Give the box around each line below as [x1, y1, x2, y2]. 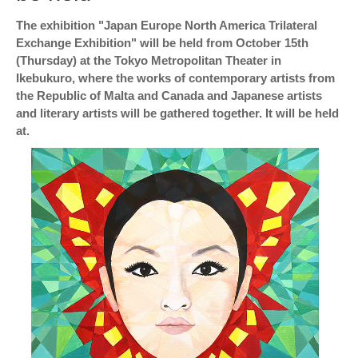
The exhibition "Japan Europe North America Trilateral [16, 18, 317, 33]
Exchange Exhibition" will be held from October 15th [16, 36, 308, 50]
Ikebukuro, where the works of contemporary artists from [16, 71, 335, 86]
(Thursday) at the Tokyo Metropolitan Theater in [16, 54, 281, 68]
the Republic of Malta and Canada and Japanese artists [16, 89, 322, 103]
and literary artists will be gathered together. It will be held [16, 106, 339, 121]
